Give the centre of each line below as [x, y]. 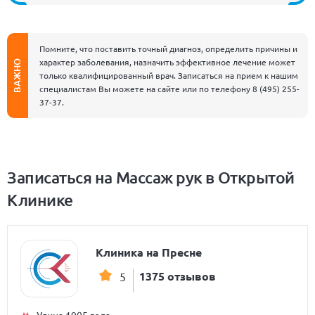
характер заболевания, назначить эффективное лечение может [167, 62]
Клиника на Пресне [149, 252]
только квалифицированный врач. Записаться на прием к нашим [169, 75]
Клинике [40, 199]
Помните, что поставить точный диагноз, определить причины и [168, 48]
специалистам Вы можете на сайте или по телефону [146, 88]
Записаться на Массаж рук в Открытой [151, 177]
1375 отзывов [178, 276]
